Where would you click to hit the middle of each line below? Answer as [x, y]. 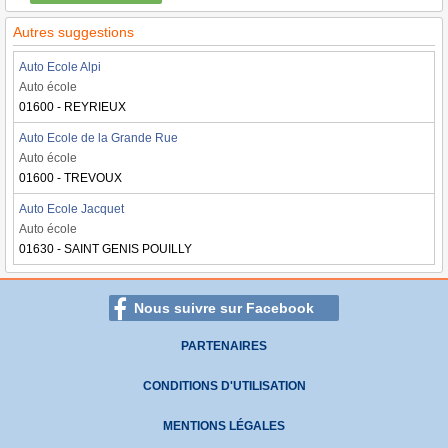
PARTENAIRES [224, 346]
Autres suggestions [73, 32]
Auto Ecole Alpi [60, 67]
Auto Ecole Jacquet [71, 209]
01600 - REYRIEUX [72, 107]
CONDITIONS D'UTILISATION [224, 386]
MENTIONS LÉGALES [224, 426]
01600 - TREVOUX [70, 178]
